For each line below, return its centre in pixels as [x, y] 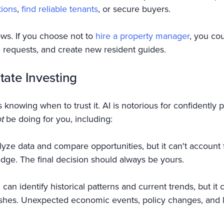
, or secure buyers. [134, 9]
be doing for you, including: [58, 119]
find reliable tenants [60, 9]
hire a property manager [142, 36]
